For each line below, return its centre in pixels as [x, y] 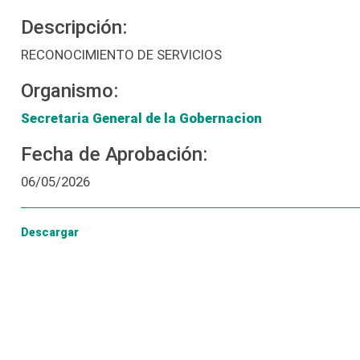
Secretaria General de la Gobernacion [141, 118]
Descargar [49, 232]
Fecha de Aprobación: [114, 154]
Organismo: [69, 91]
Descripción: [74, 27]
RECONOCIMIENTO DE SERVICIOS [121, 55]
